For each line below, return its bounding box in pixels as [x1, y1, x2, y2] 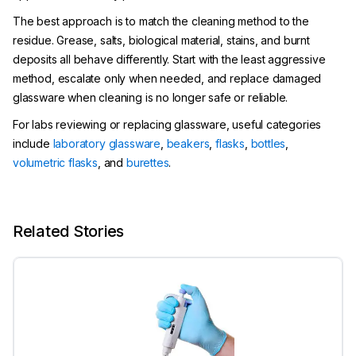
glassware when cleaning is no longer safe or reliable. [13, 91, 288, 104]
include [13, 137, 53, 150]
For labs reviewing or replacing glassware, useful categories [13, 118, 322, 131]
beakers [166, 137, 210, 150]
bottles [250, 137, 286, 150]
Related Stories [13, 222, 125, 241]
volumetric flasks [13, 156, 98, 169]
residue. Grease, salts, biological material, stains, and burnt [13, 33, 310, 47]
